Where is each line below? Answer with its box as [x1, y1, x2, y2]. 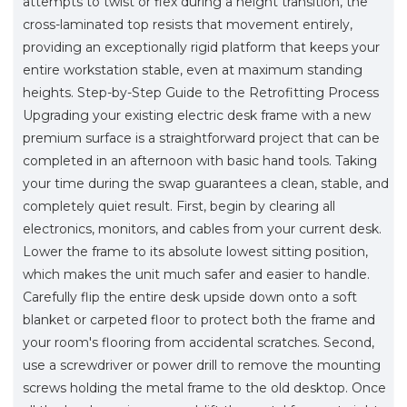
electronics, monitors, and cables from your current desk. [23, 220, 382, 237]
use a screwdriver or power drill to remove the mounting [23, 356, 381, 373]
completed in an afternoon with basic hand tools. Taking [23, 152, 377, 169]
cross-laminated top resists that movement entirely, [23, 15, 352, 33]
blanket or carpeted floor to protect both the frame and [23, 311, 375, 328]
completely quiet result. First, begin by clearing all [23, 197, 335, 214]
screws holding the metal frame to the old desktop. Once [23, 379, 386, 396]
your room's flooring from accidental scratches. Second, [23, 333, 374, 351]
